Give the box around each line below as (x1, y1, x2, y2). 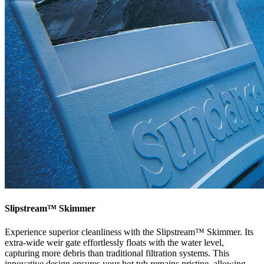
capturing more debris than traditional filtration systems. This (5, 247, 229, 258)
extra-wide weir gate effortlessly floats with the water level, (5, 237, 224, 247)
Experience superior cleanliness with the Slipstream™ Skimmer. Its (5, 226, 253, 237)
